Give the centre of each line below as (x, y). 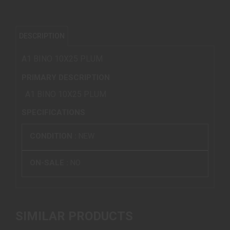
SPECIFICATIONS (53, 113)
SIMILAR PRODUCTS (74, 216)
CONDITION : (54, 136)
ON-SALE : (50, 162)
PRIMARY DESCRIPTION (66, 77)
